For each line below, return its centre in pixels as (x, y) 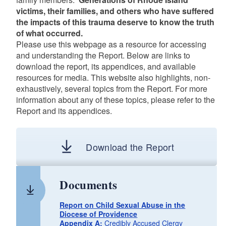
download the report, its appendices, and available (106, 66)
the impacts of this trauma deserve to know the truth (115, 22)
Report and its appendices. (64, 110)
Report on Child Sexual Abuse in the (123, 205)
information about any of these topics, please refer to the (115, 99)
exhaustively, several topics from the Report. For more (111, 88)
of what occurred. (50, 33)
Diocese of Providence (99, 214)
